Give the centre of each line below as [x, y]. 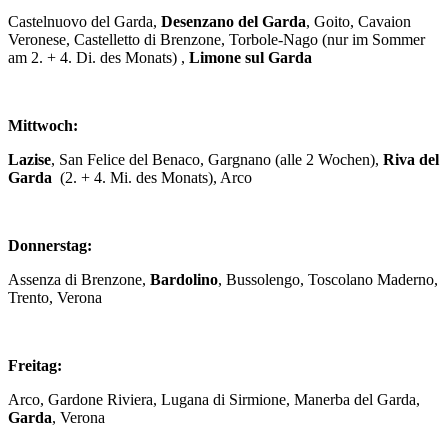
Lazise [29, 159]
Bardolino [184, 279]
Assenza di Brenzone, [79, 279]
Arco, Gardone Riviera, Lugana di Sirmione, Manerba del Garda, [214, 399]
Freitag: [35, 365]
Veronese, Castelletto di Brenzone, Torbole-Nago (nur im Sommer [216, 39]
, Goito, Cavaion [358, 21]
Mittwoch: [43, 125]
